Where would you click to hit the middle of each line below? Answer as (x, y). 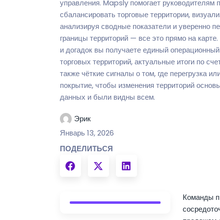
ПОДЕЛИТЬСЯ (86, 149)
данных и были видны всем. (108, 97)
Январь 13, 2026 (87, 133)
